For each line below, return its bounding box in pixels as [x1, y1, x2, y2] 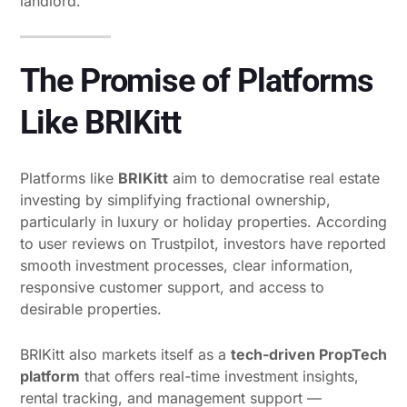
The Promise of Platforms [20, 61, 374, 100]
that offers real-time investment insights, [80, 366, 359, 385]
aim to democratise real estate [168, 168, 380, 187]
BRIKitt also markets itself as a [20, 344, 231, 363]
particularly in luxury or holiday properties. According [20, 212, 387, 231]
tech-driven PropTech [231, 344, 387, 363]
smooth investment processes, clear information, [20, 255, 353, 274]
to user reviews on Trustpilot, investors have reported [20, 233, 386, 253]
